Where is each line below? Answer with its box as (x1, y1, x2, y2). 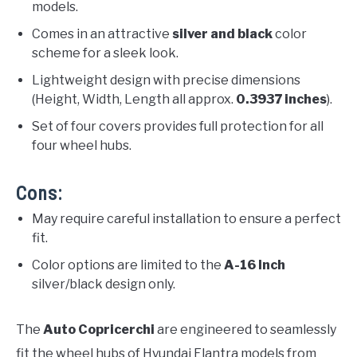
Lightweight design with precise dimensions (32, 73, 300, 88)
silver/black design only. (32, 277, 175, 292)
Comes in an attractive (32, 26, 172, 42)
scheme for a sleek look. (32, 45, 178, 61)
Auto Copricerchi (43, 322, 155, 338)
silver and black (172, 26, 273, 42)
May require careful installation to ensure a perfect (32, 211, 341, 227)
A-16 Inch (224, 257, 285, 273)
